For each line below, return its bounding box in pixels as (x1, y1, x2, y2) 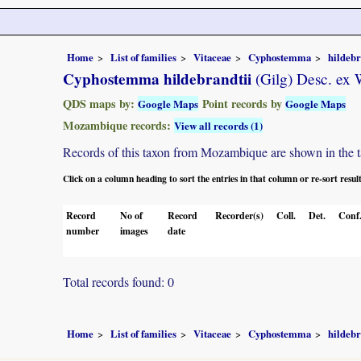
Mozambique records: (63, 116, 174, 134)
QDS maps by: (63, 94, 138, 112)
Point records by (198, 94, 285, 112)
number (66, 223, 99, 238)
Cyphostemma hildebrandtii (63, 67, 251, 90)
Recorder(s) (215, 208, 263, 222)
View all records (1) (174, 117, 263, 133)
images (120, 223, 148, 238)
